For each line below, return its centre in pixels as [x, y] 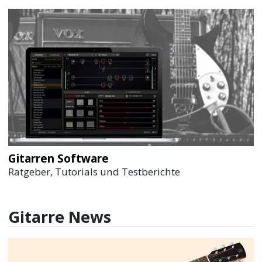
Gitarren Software [59, 158]
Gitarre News [60, 217]
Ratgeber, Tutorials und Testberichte [94, 171]
